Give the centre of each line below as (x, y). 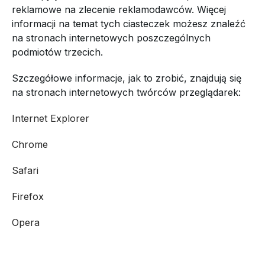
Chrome (30, 144)
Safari (25, 170)
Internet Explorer (51, 118)
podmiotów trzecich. (57, 52)
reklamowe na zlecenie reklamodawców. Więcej (119, 9)
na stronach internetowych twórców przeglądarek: (126, 92)
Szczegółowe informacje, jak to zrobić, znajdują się (127, 78)
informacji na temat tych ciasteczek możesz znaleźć (129, 24)
